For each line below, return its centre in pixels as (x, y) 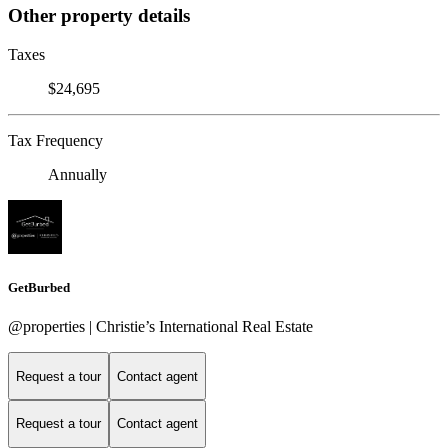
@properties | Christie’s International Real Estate (160, 327)
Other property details (99, 16)
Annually (77, 175)
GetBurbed (39, 288)
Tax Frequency (55, 141)
